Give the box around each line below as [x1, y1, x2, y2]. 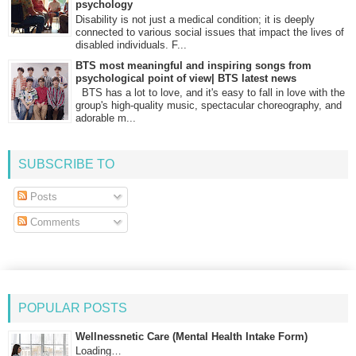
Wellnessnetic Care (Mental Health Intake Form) [75, 330, 308, 342]
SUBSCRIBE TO [18, 157, 114, 171]
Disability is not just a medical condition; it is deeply [75, 13, 315, 25]
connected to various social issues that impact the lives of [75, 25, 344, 38]
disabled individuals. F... [75, 38, 187, 51]
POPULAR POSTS [18, 300, 127, 315]
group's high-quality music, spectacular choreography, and [75, 99, 342, 112]
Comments [26, 216, 80, 229]
